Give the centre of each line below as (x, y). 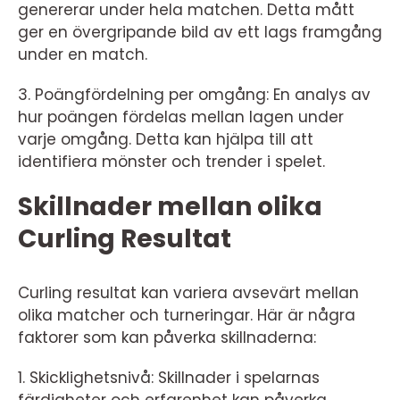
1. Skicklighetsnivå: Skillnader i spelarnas (169, 378)
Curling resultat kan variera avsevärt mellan (188, 293)
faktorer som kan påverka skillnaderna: (167, 337)
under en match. (83, 54)
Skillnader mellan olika (170, 207)
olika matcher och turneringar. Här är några (187, 315)
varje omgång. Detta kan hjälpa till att (166, 139)
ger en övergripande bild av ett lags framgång (200, 32)
